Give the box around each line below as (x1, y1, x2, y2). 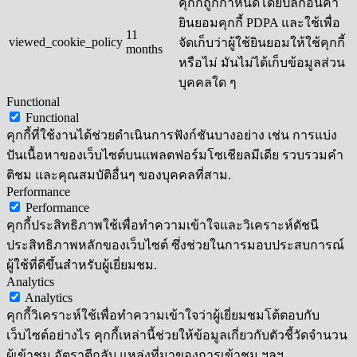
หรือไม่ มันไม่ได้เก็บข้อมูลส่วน (178, 56, 345, 70)
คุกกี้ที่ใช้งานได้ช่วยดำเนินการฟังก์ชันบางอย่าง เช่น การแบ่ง (6, 128, 337, 143)
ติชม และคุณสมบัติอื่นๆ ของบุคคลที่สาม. (6, 168, 231, 182)
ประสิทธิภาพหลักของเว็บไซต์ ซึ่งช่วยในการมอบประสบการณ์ (6, 238, 344, 253)
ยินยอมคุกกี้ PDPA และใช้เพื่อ (178, 16, 340, 30)
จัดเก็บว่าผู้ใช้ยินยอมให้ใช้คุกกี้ (178, 36, 345, 50)
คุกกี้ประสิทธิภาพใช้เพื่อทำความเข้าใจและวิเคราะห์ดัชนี (6, 218, 319, 233)
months (126, 42, 163, 57)
